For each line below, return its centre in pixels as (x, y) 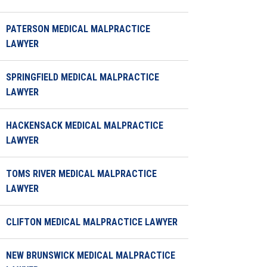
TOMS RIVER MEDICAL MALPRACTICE (81, 174)
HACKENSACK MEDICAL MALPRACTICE (85, 125)
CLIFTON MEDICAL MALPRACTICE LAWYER (92, 222)
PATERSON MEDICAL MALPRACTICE (78, 29)
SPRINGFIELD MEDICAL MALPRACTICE (83, 77)
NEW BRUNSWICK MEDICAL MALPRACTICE (91, 255)
